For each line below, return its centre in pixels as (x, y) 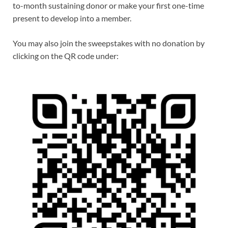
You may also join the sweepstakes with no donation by (109, 43)
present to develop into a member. (72, 18)
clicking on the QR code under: (66, 55)
